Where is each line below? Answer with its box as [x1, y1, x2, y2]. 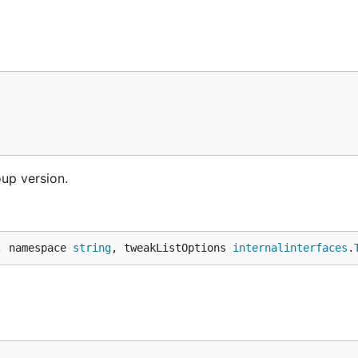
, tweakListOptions [111, 241, 233, 254]
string [73, 241, 111, 254]
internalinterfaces [233, 241, 348, 254]
